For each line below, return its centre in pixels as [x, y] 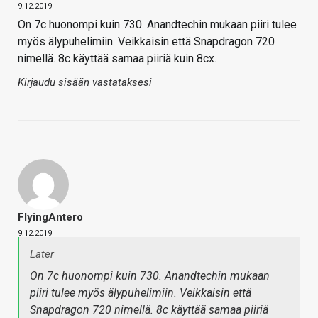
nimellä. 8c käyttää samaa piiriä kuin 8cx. [117, 59]
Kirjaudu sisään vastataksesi [85, 83]
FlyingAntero [50, 218]
